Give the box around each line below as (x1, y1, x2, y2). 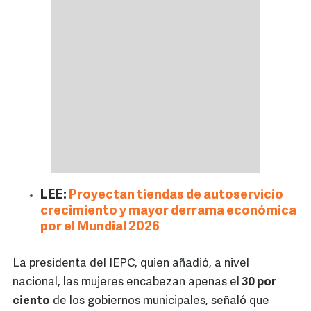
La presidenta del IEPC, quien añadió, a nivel (12, 258, 249, 270)
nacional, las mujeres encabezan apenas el (12, 276, 239, 289)
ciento (12, 295, 50, 308)
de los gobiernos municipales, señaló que (50, 295, 269, 308)
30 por (239, 276, 276, 289)
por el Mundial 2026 (40, 221, 160, 235)
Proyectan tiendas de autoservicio (69, 189, 283, 203)
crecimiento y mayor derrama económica (40, 205, 296, 219)
